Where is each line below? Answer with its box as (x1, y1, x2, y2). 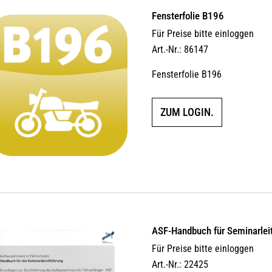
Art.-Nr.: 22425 (152, 258, 209, 270)
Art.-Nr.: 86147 (152, 44, 209, 56)
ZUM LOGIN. (160, 106, 214, 119)
